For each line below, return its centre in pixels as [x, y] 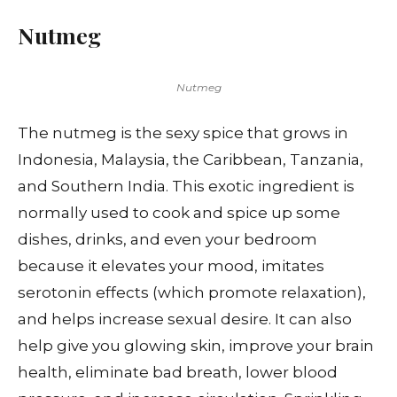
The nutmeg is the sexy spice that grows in [183, 133]
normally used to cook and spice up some [179, 213]
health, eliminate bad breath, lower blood [178, 373]
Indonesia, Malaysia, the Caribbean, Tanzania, [191, 160]
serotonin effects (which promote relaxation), [192, 293]
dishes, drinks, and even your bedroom [167, 240]
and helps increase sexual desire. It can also [185, 319]
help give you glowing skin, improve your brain [196, 346]
